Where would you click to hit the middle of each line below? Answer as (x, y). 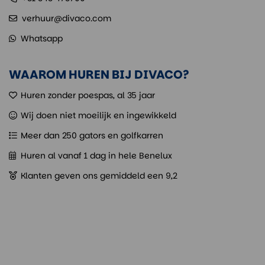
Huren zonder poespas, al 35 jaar (88, 95)
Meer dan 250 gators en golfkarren (92, 135)
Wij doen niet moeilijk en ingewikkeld (98, 115)
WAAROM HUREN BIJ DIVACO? (99, 74)
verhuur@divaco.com (67, 18)
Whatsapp (42, 38)
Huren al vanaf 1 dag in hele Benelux (96, 155)
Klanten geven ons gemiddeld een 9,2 (99, 175)
